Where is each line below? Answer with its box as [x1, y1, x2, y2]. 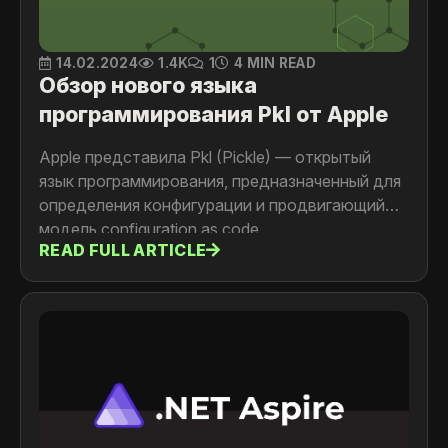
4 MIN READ [234, 55, 316, 72]
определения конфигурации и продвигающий [39, 195, 385, 216]
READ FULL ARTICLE [39, 239, 207, 260]
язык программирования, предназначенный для [39, 171, 401, 192]
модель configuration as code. [39, 219, 263, 240]
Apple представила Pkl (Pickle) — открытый [39, 147, 371, 168]
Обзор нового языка [39, 72, 257, 99]
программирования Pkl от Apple [39, 101, 388, 128]
